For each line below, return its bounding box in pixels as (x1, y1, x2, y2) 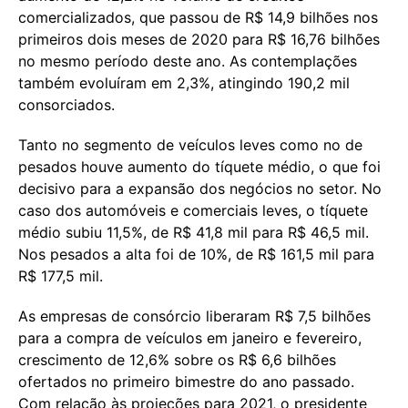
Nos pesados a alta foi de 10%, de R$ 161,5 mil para (18, 244, 374, 263)
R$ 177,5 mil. (18, 266, 103, 285)
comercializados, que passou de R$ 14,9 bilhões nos (18, 7, 378, 26)
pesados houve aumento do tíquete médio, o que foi (18, 157, 381, 176)
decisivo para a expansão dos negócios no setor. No (18, 178, 382, 198)
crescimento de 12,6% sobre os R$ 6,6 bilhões (18, 350, 336, 369)
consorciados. (18, 95, 115, 114)
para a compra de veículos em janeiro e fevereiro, (18, 328, 362, 347)
